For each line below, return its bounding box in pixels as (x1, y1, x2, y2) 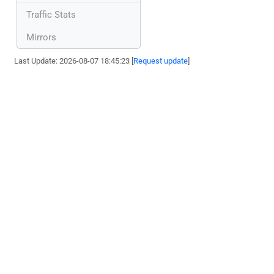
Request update (133, 56, 188, 65)
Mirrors (26, 31, 56, 43)
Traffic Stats (26, 9, 76, 20)
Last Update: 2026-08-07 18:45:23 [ (14, 56, 134, 65)
